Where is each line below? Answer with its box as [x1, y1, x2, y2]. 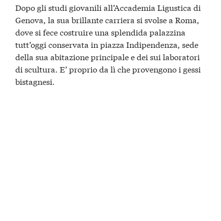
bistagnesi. [15, 75, 55, 87]
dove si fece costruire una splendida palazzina [15, 26, 186, 37]
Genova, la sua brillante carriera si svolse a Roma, [15, 13, 200, 25]
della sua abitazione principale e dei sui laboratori [15, 50, 200, 62]
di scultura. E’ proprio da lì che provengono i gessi [15, 63, 201, 74]
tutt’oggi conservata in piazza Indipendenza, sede [15, 38, 199, 50]
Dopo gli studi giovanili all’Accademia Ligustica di [15, 1, 201, 13]
